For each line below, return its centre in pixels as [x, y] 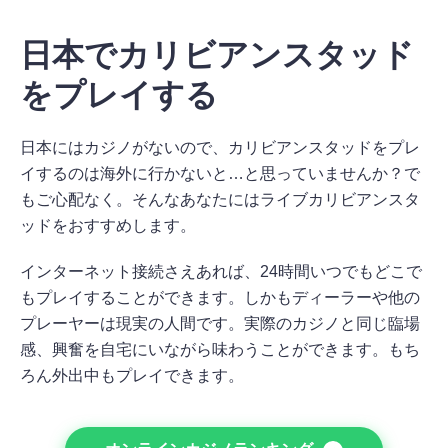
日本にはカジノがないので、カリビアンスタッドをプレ [220, 147]
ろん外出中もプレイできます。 [132, 375]
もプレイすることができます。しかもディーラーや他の [220, 297]
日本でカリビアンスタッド [217, 54]
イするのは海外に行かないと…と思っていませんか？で [220, 173]
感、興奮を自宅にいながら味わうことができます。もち [220, 349]
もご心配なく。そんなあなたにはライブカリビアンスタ [220, 199]
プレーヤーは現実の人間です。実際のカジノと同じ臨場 [220, 323]
